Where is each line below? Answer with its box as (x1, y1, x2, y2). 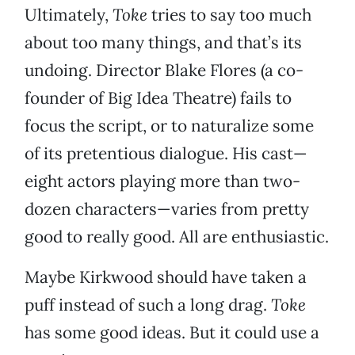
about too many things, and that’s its (25, 32, 302, 54)
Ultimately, (25, 4, 113, 26)
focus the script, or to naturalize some (25, 115, 314, 137)
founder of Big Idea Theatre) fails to (25, 87, 292, 109)
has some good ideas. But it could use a (25, 322, 319, 344)
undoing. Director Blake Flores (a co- (25, 59, 303, 82)
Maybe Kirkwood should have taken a (25, 266, 307, 288)
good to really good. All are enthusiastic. (25, 226, 329, 248)
